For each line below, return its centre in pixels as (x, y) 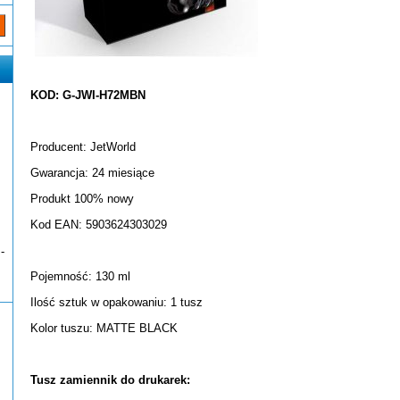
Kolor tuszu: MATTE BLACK (104, 328)
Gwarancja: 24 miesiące (92, 173)
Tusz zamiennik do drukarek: (110, 380)
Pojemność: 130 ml (80, 276)
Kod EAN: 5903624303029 (99, 225)
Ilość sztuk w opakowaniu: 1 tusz (117, 302)
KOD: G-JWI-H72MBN (88, 95)
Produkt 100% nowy (82, 199)
